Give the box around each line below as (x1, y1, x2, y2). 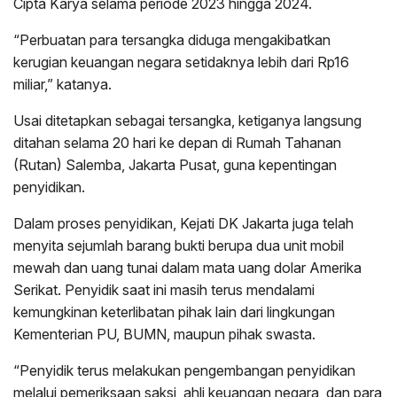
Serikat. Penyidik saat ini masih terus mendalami (13, 281, 315, 300)
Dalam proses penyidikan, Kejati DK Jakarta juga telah (13, 214, 354, 233)
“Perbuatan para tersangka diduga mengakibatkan (13, 31, 331, 50)
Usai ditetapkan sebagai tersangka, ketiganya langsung (13, 112, 362, 130)
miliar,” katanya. (13, 75, 112, 94)
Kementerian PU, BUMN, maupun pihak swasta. (13, 325, 315, 344)
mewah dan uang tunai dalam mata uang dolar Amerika (13, 259, 362, 277)
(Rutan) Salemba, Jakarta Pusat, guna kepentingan (13, 156, 337, 175)
